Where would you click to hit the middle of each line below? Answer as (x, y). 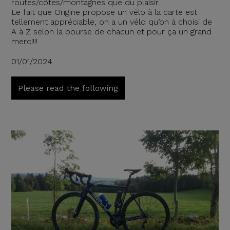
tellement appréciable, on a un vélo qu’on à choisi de (111, 22)
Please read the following (68, 88)
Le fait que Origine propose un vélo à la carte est (104, 12)
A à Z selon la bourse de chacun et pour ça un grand (111, 32)
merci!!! (24, 42)
